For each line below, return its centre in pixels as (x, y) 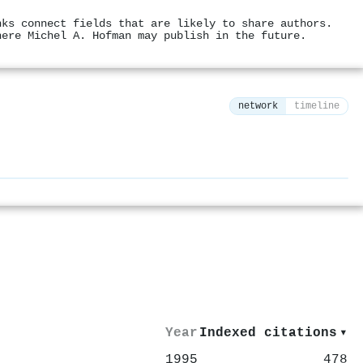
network (258, 107)
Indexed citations (268, 333)
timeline (317, 107)
